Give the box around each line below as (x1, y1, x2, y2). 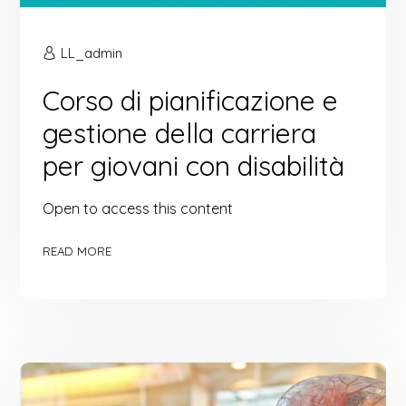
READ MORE (43, 244, 112, 259)
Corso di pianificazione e (43, 83, 339, 119)
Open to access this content (43, 199, 234, 218)
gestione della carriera (43, 116, 317, 151)
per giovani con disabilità (43, 149, 345, 184)
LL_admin (61, 44, 123, 63)
